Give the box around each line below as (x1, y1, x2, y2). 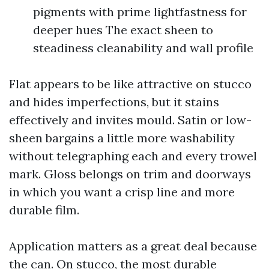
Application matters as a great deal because (9, 238, 257, 253)
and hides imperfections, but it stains (9, 94, 219, 109)
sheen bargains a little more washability (9, 130, 235, 145)
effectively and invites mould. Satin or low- (9, 112, 252, 127)
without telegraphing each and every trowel (9, 148, 257, 163)
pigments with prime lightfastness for (33, 4, 247, 19)
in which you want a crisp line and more (9, 184, 235, 199)
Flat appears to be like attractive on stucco (9, 76, 252, 91)
